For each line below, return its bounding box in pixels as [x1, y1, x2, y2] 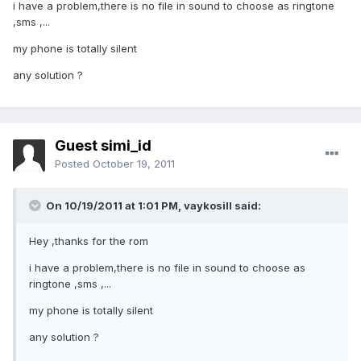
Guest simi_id [55, 137, 151, 155]
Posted [55, 157, 93, 171]
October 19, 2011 [93, 157, 175, 171]
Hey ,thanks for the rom [29, 234, 148, 248]
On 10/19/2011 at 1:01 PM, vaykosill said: [44, 199, 261, 213]
